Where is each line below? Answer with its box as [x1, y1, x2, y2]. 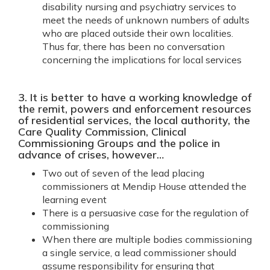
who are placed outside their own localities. [42, 27, 233, 39]
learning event [42, 193, 107, 206]
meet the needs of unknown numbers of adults [42, 14, 250, 26]
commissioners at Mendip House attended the [42, 180, 246, 192]
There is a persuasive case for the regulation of [42, 207, 249, 219]
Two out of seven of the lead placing [42, 167, 204, 179]
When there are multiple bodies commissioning [42, 233, 252, 245]
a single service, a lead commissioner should [42, 246, 236, 259]
